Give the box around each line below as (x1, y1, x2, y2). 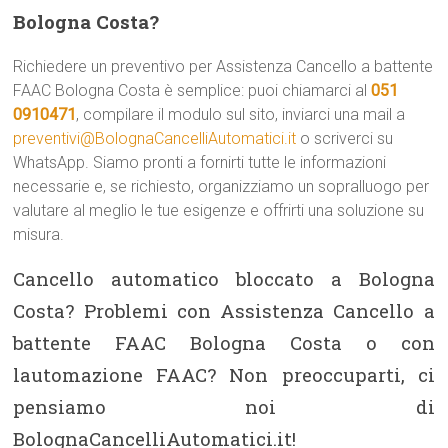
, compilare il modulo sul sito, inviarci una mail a (76, 105, 406, 124)
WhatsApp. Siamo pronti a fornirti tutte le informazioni (13, 153, 387, 172)
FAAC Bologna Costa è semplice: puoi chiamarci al (13, 81, 372, 100)
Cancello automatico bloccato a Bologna (13, 266, 435, 291)
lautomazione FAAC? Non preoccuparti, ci (13, 362, 435, 387)
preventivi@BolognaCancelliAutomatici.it (13, 129, 297, 148)
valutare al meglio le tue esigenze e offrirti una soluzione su (13, 201, 425, 220)
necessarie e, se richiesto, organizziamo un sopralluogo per (13, 177, 430, 196)
